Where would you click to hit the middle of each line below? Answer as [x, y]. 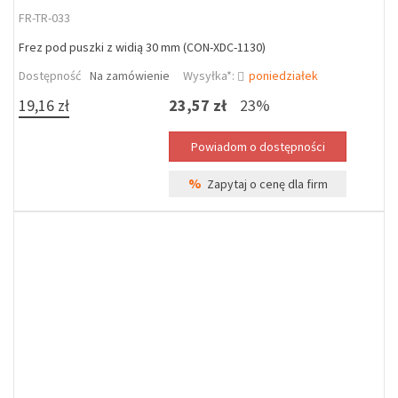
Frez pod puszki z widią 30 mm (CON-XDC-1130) [142, 47]
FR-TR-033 [44, 18]
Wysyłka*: [210, 76]
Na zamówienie [130, 76]
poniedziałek [283, 76]
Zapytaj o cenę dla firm [264, 184]
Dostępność [50, 76]
